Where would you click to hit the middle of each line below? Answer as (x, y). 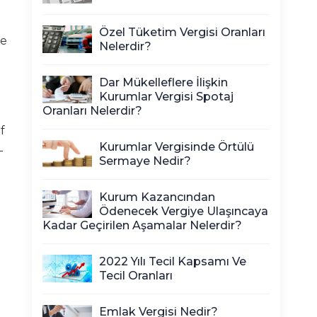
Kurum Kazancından (157, 197)
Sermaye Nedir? (145, 161)
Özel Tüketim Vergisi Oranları (182, 32)
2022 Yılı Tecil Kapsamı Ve (173, 261)
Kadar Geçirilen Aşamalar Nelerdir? (142, 225)
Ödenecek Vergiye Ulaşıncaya (184, 211)
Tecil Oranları (136, 276)
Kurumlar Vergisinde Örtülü (177, 147)
